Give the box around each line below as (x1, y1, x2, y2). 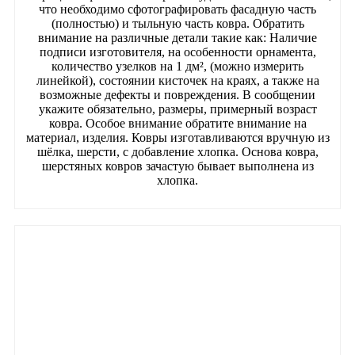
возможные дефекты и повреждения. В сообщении (40, 87, 315, 101)
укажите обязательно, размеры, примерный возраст (38, 101, 317, 116)
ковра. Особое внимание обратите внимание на (48, 116, 307, 130)
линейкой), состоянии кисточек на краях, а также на (36, 73, 319, 87)
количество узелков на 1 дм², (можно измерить (52, 59, 303, 73)
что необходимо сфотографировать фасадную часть (39, 2, 316, 16)
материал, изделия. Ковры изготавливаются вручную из (25, 130, 330, 144)
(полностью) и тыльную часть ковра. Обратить (51, 16, 304, 30)
